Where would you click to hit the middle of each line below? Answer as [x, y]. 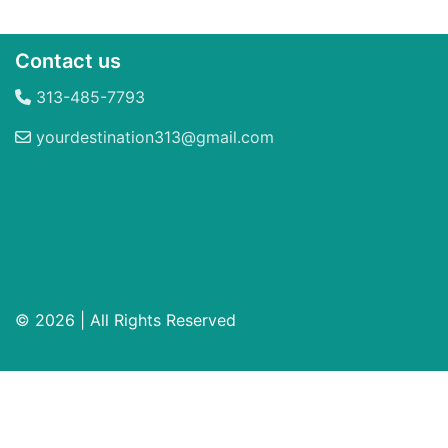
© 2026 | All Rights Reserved [125, 320]
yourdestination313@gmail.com [152, 137]
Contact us [68, 61]
